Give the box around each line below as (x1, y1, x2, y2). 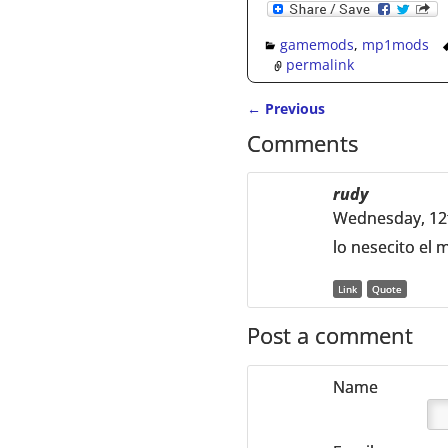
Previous (261, 98, 325, 118)
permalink (285, 55, 354, 75)
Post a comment (247, 320, 413, 352)
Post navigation (247, 113, 419, 143)
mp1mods (362, 34, 430, 54)
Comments (247, 128, 358, 160)
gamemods (280, 34, 355, 54)
